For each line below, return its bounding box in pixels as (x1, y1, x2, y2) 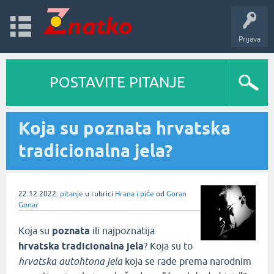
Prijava (239, 35, 261, 43)
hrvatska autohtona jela (18, 256, 122, 267)
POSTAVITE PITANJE (50, 74, 185, 91)
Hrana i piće (115, 190, 154, 198)
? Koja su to (144, 240, 193, 251)
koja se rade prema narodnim (122, 256, 251, 267)
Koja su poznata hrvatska (18, 117, 231, 139)
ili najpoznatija (90, 225, 155, 236)
